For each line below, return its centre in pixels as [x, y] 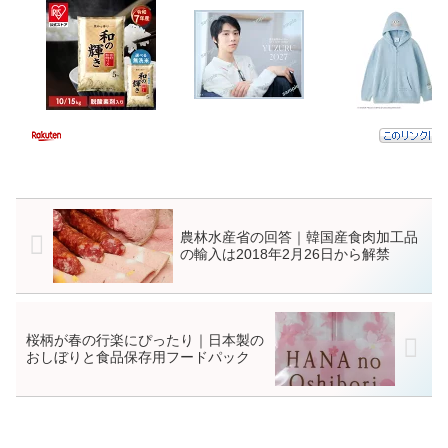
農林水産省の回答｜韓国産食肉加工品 [298, 236]
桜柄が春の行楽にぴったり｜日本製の [145, 339]
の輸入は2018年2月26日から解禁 [284, 253]
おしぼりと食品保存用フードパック [138, 356]
